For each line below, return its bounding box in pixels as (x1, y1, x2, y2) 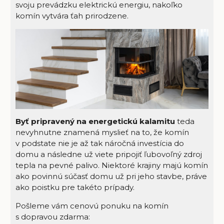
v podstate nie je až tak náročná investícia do (15, 138, 184, 148)
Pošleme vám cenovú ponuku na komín (15, 200, 168, 210)
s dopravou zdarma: (15, 211, 90, 221)
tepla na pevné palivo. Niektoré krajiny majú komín (15, 160, 208, 170)
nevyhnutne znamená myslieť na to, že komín (15, 127, 189, 137)
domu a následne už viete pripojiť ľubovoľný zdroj (15, 149, 202, 159)
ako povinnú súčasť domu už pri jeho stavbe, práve (15, 171, 207, 181)
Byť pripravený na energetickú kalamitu (15, 116, 175, 126)
